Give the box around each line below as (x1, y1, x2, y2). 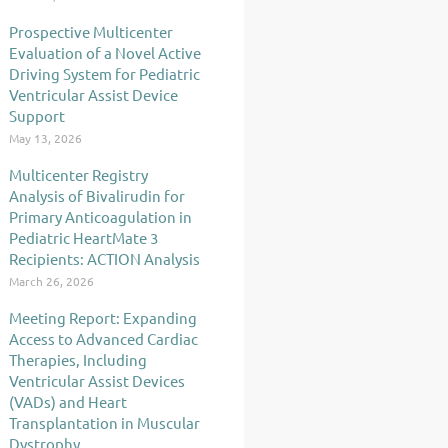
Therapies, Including (9, 350, 147, 369)
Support (9, 106, 65, 125)
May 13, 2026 (9, 130, 82, 146)
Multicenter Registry (9, 165, 148, 184)
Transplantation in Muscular (9, 413, 200, 432)
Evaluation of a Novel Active (9, 43, 201, 62)
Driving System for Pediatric (9, 64, 200, 83)
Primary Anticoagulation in (9, 207, 192, 226)
